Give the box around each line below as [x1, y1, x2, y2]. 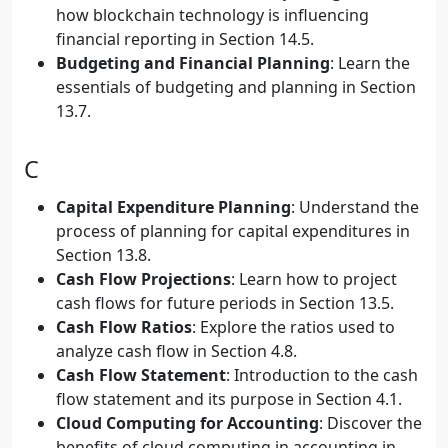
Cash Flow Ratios [56, 316, 192, 338]
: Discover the [319, 412, 422, 434]
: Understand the [291, 196, 419, 218]
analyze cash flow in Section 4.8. [56, 340, 297, 362]
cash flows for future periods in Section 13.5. [56, 292, 394, 314]
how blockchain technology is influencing [56, 4, 369, 26]
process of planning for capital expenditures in [56, 220, 410, 242]
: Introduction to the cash [226, 364, 418, 386]
